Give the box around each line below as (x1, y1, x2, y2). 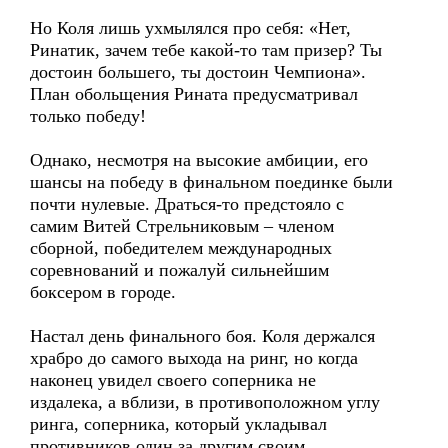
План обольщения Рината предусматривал (30, 84, 358, 104)
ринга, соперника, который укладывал (30, 414, 327, 434)
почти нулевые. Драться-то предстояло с (30, 194, 344, 214)
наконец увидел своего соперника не (30, 370, 316, 390)
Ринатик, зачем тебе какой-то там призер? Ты (30, 40, 382, 60)
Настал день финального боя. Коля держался (30, 326, 375, 346)
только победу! (30, 106, 146, 126)
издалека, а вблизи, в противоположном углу (30, 392, 380, 412)
